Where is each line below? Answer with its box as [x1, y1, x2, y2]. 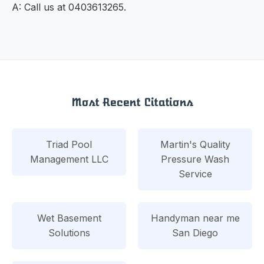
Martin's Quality [160, 138, 230, 150]
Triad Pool [46, 138, 92, 150]
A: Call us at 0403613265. [12, 1, 126, 14]
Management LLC [29, 153, 108, 165]
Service [178, 167, 212, 180]
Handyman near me [150, 212, 240, 224]
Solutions [48, 226, 90, 239]
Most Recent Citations [71, 95, 193, 110]
